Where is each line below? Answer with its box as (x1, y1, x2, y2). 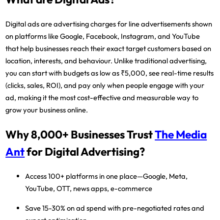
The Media (155, 127, 207, 142)
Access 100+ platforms (25, 171, 98, 181)
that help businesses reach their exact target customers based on (5, 44, 212, 54)
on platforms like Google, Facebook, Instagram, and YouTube (5, 31, 200, 41)
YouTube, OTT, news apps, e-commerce (25, 184, 153, 193)
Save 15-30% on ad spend (25, 203, 107, 213)
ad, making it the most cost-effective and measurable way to (5, 93, 199, 103)
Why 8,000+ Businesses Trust (5, 127, 155, 142)
